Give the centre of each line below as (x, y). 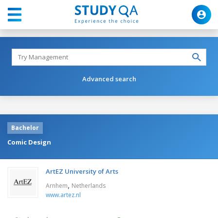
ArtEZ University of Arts (82, 171)
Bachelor (25, 127)
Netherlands (89, 185)
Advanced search (109, 79)
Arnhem (57, 185)
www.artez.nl (63, 195)
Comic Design (29, 142)
